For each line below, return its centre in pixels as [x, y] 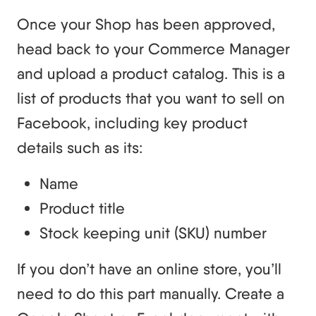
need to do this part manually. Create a [151, 294]
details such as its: [80, 148]
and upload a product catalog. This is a [151, 74]
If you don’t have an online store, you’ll [149, 269]
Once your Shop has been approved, [146, 24]
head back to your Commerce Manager [153, 49]
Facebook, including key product [132, 123]
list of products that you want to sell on [151, 98]
